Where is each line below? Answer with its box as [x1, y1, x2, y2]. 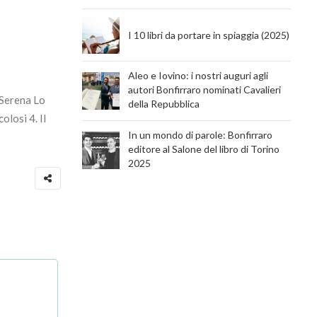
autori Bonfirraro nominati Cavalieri [128, 83, 281, 96]
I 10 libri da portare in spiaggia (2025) [128, 29, 289, 41]
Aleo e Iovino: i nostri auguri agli [128, 69, 268, 81]
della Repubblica [128, 98, 200, 110]
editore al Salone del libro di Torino [128, 143, 279, 155]
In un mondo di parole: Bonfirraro [128, 129, 272, 141]
